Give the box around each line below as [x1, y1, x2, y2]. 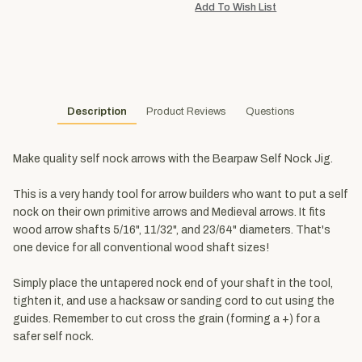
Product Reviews [146, 106, 226, 118]
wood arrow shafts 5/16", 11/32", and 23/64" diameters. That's [13, 224, 330, 237]
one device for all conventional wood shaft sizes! [13, 242, 269, 255]
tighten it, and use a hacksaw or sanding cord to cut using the [13, 295, 335, 308]
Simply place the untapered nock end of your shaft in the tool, [13, 277, 333, 290]
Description [67, 106, 127, 118]
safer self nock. [13, 330, 94, 343]
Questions [246, 106, 295, 118]
